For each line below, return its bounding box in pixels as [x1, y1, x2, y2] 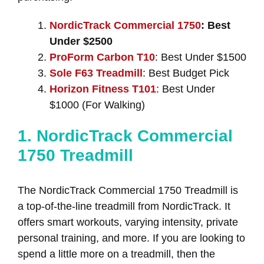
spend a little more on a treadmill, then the [18, 248, 215, 260]
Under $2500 [49, 35, 113, 48]
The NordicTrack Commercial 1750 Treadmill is [18, 184, 238, 197]
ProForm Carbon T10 [49, 51, 155, 64]
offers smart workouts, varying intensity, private [18, 216, 238, 229]
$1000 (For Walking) [49, 99, 145, 111]
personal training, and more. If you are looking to [18, 232, 245, 245]
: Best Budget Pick [143, 67, 229, 80]
